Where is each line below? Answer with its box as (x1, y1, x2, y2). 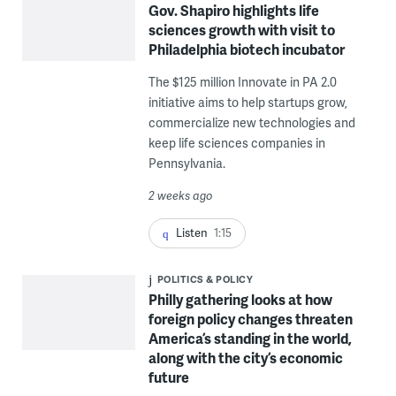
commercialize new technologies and (148, 114, 355, 132)
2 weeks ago (148, 187, 213, 204)
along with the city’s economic (148, 347, 343, 369)
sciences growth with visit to (148, 19, 335, 41)
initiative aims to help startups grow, (148, 94, 347, 111)
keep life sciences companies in (148, 134, 325, 152)
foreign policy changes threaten (148, 308, 353, 330)
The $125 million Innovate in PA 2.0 (148, 73, 337, 91)
